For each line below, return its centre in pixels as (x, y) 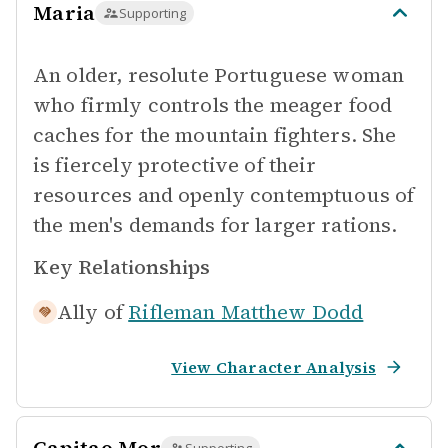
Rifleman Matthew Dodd (246, 312)
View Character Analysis (273, 367)
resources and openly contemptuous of (224, 195)
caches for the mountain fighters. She (215, 135)
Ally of (90, 312)
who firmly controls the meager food (213, 105)
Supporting (153, 13)
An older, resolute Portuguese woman (219, 75)
